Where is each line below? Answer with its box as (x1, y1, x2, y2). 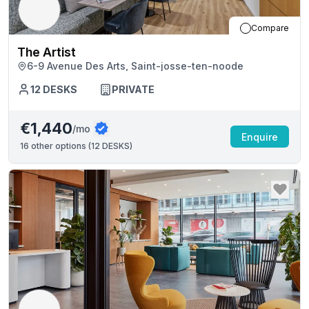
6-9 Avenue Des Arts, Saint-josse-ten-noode (27, 60, 243, 72)
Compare (251, 23, 289, 33)
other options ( (29, 141, 91, 151)
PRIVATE (112, 83, 154, 95)
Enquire (241, 130, 278, 143)
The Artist (17, 45, 76, 59)
